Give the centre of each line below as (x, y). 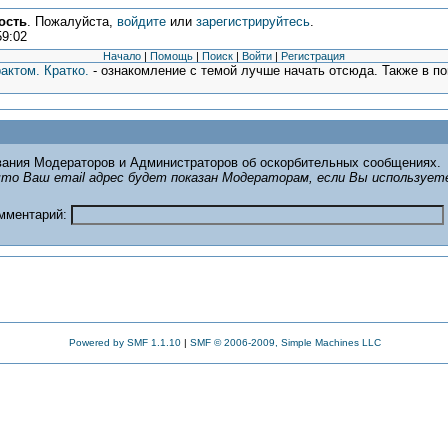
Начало (122, 56)
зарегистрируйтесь (252, 21)
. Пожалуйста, (71, 21)
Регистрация (313, 56)
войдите (141, 21)
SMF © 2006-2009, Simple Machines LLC (285, 342)
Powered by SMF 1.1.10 (124, 342)
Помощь (171, 56)
